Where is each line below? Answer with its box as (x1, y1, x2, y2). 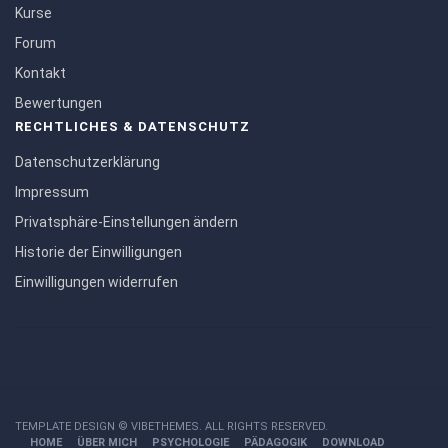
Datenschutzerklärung (15, 154, 160, 170)
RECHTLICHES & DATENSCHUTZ (15, 119, 250, 134)
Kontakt (15, 65, 66, 81)
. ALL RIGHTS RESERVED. (199, 420, 328, 433)
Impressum (15, 184, 89, 200)
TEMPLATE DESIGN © (15, 420, 131, 433)
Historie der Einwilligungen (15, 244, 182, 260)
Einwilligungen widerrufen (15, 274, 178, 290)
